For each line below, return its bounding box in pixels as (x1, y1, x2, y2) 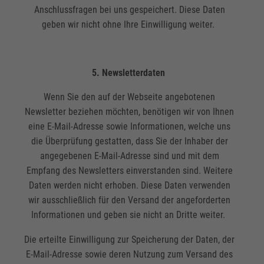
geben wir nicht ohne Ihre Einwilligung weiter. (42, 19, 217, 31)
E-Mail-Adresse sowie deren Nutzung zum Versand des (26, 248, 233, 260)
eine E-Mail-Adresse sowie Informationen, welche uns (28, 121, 231, 133)
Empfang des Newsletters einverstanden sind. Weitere (26, 165, 233, 177)
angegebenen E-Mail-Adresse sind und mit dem (39, 150, 219, 162)
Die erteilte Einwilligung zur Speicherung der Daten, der (24, 233, 235, 245)
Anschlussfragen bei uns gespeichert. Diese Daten (34, 4, 225, 16)
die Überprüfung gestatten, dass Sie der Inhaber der (31, 136, 228, 147)
